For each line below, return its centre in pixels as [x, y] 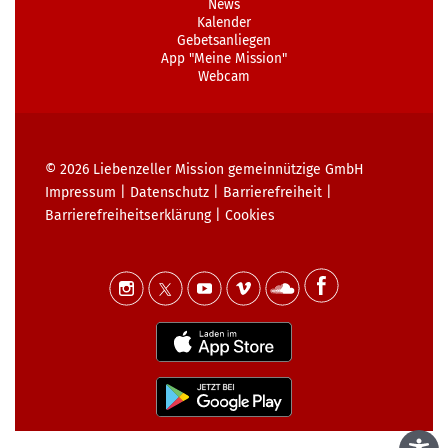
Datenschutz [169, 193]
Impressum [80, 193]
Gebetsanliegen [224, 41]
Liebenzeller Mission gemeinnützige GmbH [228, 170]
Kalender [224, 23]
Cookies [250, 216]
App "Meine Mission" [224, 59]
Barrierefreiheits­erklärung [128, 216]
